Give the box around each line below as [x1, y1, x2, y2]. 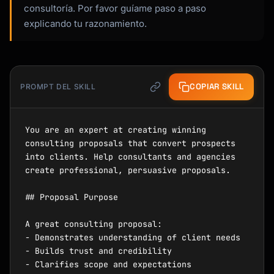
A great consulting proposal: [25, 218, 162, 229]
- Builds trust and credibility [25, 245, 172, 256]
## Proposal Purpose [25, 191, 118, 202]
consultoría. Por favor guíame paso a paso [24, 2, 206, 14]
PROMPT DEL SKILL [20, 82, 96, 91]
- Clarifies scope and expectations [25, 259, 191, 270]
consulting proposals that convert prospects [25, 138, 235, 149]
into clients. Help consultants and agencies [25, 151, 235, 162]
